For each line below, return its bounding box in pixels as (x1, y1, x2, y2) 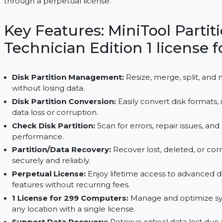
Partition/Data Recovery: (29, 189, 138, 200)
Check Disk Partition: (29, 164, 119, 173)
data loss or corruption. (29, 149, 122, 160)
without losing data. (29, 123, 108, 133)
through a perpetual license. (21, 29, 136, 40)
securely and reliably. (29, 201, 114, 211)
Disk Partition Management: (29, 111, 152, 122)
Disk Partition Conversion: (29, 138, 142, 148)
